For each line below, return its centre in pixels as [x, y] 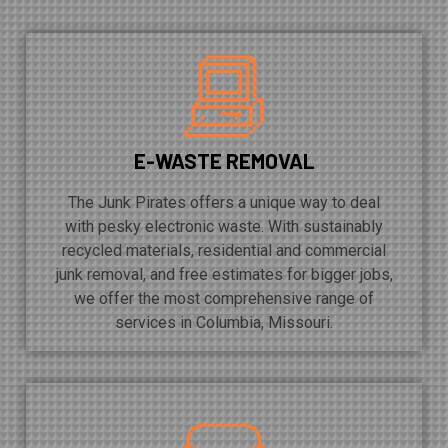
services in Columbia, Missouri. [224, 323]
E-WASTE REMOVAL [224, 161]
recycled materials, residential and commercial [224, 251]
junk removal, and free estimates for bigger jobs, [224, 275]
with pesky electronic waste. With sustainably [224, 227]
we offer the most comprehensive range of [224, 299]
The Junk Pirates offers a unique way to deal [224, 203]
